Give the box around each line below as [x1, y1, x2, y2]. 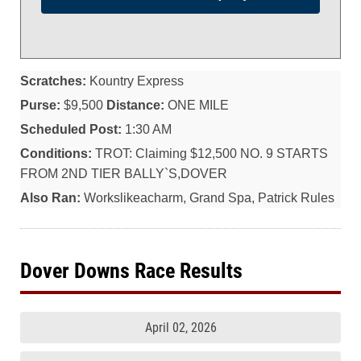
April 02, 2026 [144, 320, 217, 335]
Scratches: [20, 74, 86, 88]
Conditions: [20, 147, 92, 160]
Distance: [106, 98, 164, 112]
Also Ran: [20, 191, 81, 205]
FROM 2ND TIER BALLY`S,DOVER [20, 167, 227, 180]
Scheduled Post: [20, 122, 122, 136]
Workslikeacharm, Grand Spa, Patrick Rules [81, 191, 334, 205]
